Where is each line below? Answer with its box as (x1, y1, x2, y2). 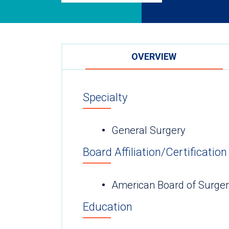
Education (83, 200, 132, 214)
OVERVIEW (131, 51, 177, 62)
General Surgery (111, 124, 186, 137)
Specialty (83, 90, 127, 104)
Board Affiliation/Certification (83, 146, 227, 159)
